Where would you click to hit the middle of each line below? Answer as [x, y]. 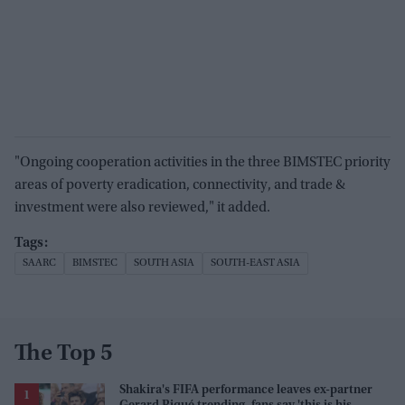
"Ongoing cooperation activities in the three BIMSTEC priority [202, 163]
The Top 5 [64, 355]
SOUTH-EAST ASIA [255, 264]
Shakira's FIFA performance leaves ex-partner [246, 391]
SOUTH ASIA [164, 264]
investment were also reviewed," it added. [142, 208]
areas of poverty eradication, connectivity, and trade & [180, 186]
